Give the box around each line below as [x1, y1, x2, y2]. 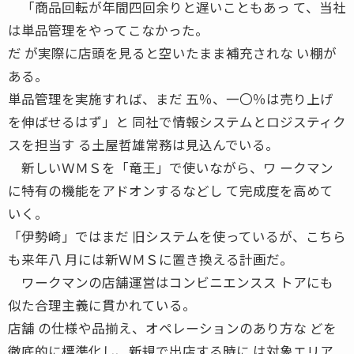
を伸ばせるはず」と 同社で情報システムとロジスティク [8, 111, 346, 131]
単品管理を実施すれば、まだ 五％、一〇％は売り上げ [8, 88, 333, 108]
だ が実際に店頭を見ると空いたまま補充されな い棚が [8, 43, 337, 62]
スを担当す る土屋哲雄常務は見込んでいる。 [8, 134, 279, 154]
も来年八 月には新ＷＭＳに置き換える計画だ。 [8, 249, 293, 269]
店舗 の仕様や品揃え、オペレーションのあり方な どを [8, 318, 337, 337]
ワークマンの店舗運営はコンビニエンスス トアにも [8, 272, 333, 292]
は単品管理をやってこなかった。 [8, 20, 209, 40]
